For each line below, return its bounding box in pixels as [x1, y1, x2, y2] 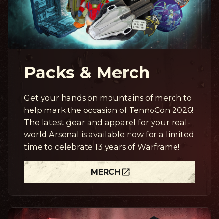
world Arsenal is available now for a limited [24, 129, 194, 139]
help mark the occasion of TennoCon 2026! [24, 105, 193, 115]
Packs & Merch [24, 62, 150, 82]
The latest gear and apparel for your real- [24, 117, 190, 127]
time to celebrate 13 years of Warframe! [24, 141, 179, 152]
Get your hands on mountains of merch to [24, 92, 192, 103]
